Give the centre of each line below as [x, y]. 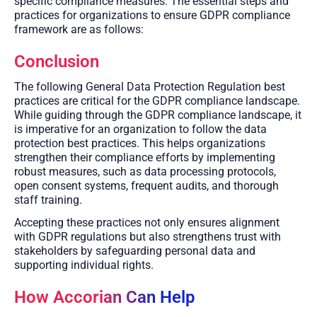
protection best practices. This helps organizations [140, 143]
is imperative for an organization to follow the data [140, 129]
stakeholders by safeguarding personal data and [135, 250]
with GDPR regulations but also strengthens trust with [148, 236]
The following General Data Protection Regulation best [150, 86]
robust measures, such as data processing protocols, [145, 171]
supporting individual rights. [84, 265]
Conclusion [57, 61]
